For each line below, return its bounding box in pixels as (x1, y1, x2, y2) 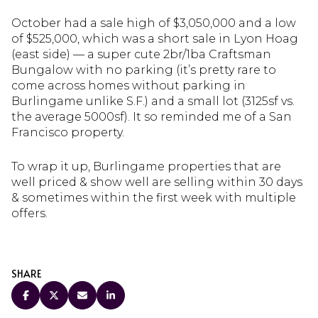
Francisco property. (11, 125, 124, 139)
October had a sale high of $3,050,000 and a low (11, 16, 296, 30)
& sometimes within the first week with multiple (11, 191, 296, 205)
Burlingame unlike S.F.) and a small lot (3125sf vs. (11, 94, 295, 108)
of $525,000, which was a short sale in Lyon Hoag (11, 31, 298, 45)
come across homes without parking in (11, 78, 246, 92)
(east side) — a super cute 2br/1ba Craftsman (11, 47, 271, 61)
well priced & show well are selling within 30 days (11, 175, 302, 190)
